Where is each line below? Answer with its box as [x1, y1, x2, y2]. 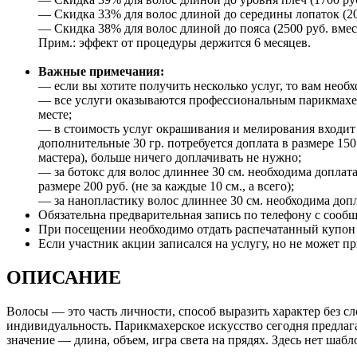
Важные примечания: [38, 64, 164, 78]
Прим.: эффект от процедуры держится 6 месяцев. [38, 35, 311, 49]
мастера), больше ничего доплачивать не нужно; [38, 150, 301, 164]
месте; [38, 107, 72, 121]
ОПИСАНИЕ [6, 266, 121, 288]
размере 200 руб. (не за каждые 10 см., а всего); [38, 178, 294, 193]
